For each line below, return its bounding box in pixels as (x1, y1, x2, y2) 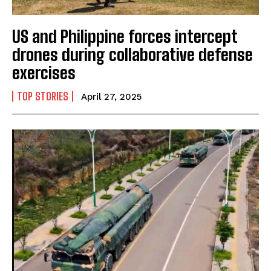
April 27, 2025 (81, 91, 142, 102)
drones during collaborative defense (12, 44, 253, 65)
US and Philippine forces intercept (12, 25, 238, 47)
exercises (12, 62, 76, 83)
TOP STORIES (17, 89, 68, 103)
